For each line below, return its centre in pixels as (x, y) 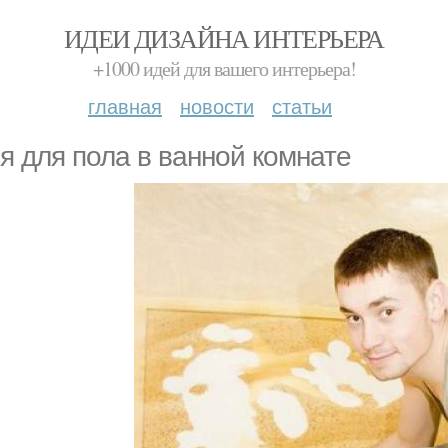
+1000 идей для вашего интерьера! (224, 68)
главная (125, 105)
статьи (302, 105)
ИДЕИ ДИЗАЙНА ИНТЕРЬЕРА (224, 38)
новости (217, 105)
